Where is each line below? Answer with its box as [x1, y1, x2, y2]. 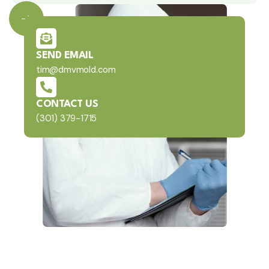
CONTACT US [36, 99, 98, 110]
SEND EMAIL [36, 50, 93, 61]
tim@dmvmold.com [36, 64, 116, 76]
